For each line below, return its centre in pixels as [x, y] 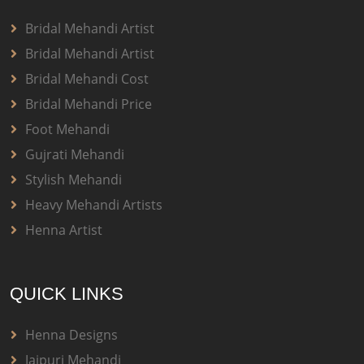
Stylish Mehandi [74, 180]
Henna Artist [64, 230]
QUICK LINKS [67, 294]
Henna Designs [71, 335]
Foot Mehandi [67, 130]
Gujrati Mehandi [75, 155]
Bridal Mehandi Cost [87, 79]
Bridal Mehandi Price [89, 104]
